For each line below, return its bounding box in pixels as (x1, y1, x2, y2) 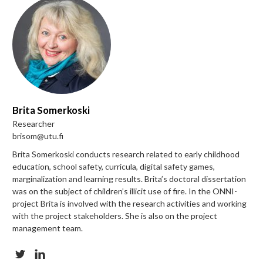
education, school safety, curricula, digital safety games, (12, 161, 215, 171)
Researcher (12, 118, 55, 129)
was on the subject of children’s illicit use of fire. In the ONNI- (12, 186, 237, 196)
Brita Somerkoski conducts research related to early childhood (12, 149, 240, 159)
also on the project (147, 210, 217, 221)
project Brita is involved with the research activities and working (12, 198, 247, 208)
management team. (12, 222, 83, 233)
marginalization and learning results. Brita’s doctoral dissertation (12, 173, 246, 184)
